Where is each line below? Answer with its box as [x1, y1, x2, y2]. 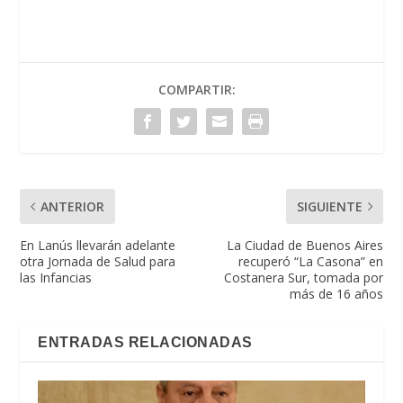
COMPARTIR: [158, 81, 236, 99]
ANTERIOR [40, 198, 105, 216]
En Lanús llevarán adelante [20, 237, 176, 255]
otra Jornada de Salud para [20, 253, 176, 271]
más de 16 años [289, 285, 383, 303]
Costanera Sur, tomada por [223, 269, 383, 287]
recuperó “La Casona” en [237, 253, 383, 271]
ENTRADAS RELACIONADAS [38, 335, 253, 351]
